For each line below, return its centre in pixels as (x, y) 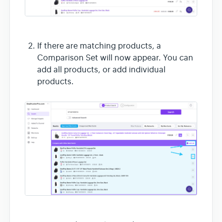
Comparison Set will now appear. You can (115, 58)
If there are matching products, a (99, 46)
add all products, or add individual (101, 70)
